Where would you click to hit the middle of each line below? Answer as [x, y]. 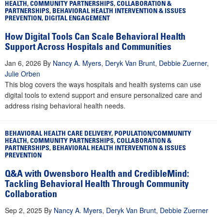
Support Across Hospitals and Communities [88, 48]
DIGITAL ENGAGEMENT [77, 19]
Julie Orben [23, 74]
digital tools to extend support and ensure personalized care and [103, 95]
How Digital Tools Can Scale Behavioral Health [95, 38]
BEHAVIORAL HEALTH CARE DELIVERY [58, 134]
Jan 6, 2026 [23, 63]
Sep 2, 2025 [23, 210]
